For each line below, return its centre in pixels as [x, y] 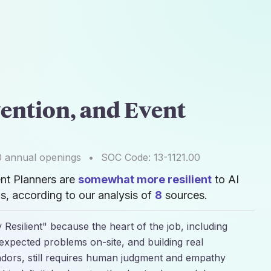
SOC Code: [127, 157]
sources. [185, 195]
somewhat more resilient [145, 179]
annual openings [41, 157]
